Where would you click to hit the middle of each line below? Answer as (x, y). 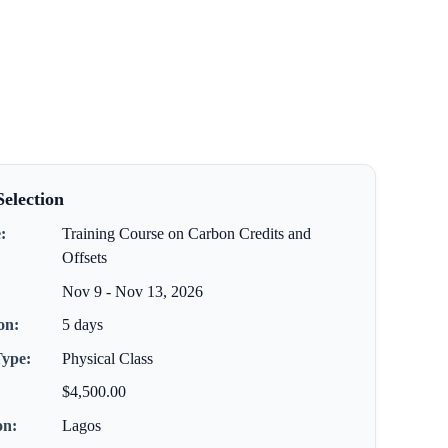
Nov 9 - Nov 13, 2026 (132, 291)
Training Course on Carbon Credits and (186, 233)
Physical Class (107, 358)
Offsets (84, 257)
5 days (82, 325)
